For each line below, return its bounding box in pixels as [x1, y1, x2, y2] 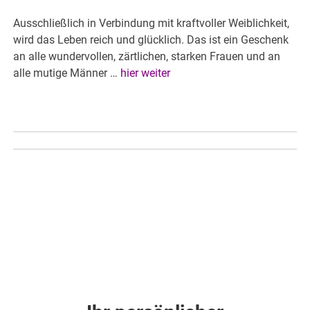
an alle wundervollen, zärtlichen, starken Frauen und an [13, 50, 281, 64]
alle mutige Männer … [13, 66, 121, 80]
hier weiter [120, 66, 171, 80]
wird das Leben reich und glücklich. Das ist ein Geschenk [13, 33, 289, 47]
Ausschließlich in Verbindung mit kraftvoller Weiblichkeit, [13, 17, 290, 30]
